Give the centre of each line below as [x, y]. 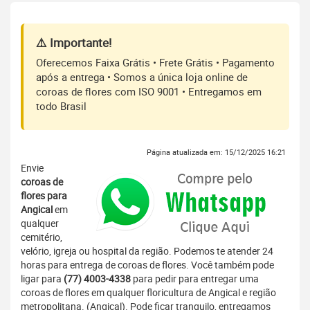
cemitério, [42, 237]
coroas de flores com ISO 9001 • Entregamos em [149, 92]
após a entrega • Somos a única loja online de [142, 77]
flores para [44, 196]
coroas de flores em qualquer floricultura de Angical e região [148, 293]
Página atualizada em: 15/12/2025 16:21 [216, 152]
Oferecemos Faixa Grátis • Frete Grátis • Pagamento [155, 63]
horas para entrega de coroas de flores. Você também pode [147, 265]
